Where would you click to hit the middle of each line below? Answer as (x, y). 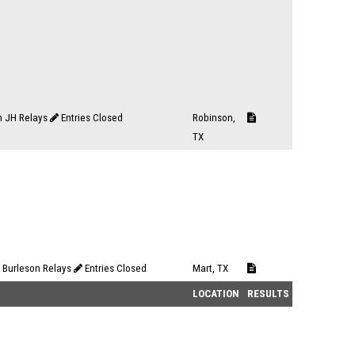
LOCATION (216, 294)
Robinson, (214, 118)
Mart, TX (210, 268)
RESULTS (268, 294)
